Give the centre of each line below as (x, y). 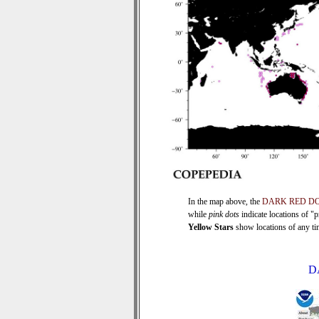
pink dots (224, 214)
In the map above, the (225, 202)
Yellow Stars (211, 227)
